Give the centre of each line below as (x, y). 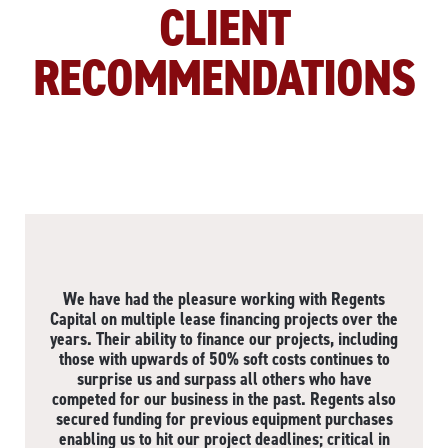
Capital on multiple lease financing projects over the (224, 319)
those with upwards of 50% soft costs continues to (224, 359)
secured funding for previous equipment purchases (224, 419)
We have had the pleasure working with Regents (224, 299)
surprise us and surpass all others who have (224, 379)
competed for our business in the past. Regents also (224, 399)
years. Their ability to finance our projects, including (224, 339)
